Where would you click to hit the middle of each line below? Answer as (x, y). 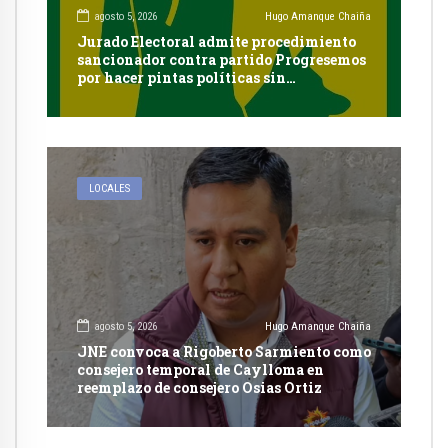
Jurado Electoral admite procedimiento (216, 42)
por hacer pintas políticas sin (181, 78)
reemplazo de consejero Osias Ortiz (199, 388)
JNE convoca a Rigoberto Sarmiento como (224, 352)
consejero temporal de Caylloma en (200, 370)
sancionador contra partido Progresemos (221, 60)
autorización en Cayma (160, 96)
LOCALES (110, 189)
